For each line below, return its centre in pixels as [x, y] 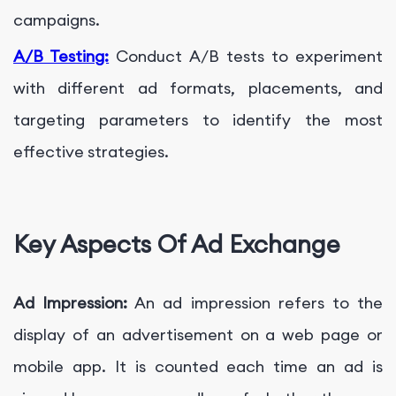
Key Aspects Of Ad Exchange [177, 244]
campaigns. [57, 20]
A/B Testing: [61, 57]
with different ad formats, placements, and [198, 88]
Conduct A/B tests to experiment [246, 57]
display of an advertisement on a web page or [198, 335]
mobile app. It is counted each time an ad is [198, 367]
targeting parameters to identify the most [198, 120]
